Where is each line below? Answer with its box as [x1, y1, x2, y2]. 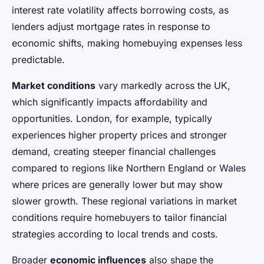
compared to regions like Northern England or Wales [12, 161, 246, 174]
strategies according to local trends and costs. [12, 227, 218, 240]
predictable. [12, 53, 65, 65]
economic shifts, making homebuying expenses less [12, 37, 242, 49]
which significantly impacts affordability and [12, 95, 207, 108]
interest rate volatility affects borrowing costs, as [12, 4, 229, 16]
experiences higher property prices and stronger [12, 128, 227, 141]
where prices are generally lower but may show [12, 178, 223, 190]
